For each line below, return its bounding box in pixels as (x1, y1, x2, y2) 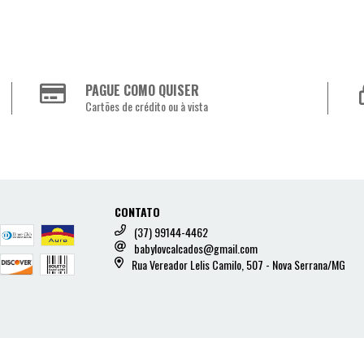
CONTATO (115, 203, 161, 221)
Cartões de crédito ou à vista (85, 97, 209, 115)
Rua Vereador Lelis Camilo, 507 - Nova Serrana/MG (131, 256, 345, 274)
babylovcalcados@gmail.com (134, 240, 258, 258)
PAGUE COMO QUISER (85, 80, 200, 101)
